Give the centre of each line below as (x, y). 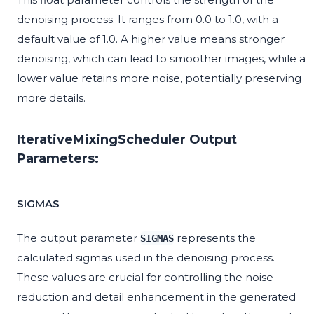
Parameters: (58, 159)
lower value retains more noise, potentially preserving (159, 78)
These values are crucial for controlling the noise (145, 278)
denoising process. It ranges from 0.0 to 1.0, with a (148, 20)
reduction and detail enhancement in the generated (156, 297)
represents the (215, 238)
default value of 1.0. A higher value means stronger (151, 39)
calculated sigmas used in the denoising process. (146, 258)
